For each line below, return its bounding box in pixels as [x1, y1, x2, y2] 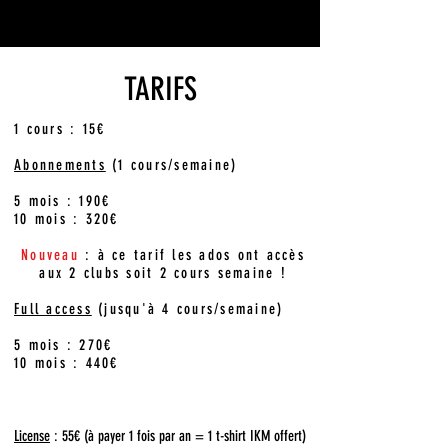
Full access [14, 300, 92, 318]
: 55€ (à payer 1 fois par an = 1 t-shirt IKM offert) [50, 427, 310, 445]
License [14, 427, 50, 445]
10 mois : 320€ [14, 210, 119, 228]
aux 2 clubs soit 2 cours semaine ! [39, 264, 287, 282]
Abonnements [14, 156, 106, 174]
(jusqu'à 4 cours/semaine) [91, 300, 284, 318]
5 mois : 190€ [14, 192, 111, 210]
